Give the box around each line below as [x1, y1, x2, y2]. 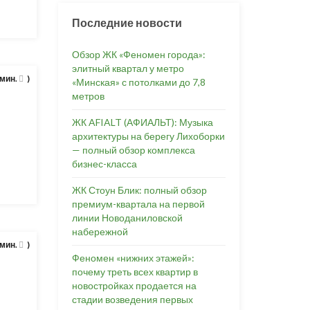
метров [71, 90, 104, 102]
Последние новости [71, 16, 182, 29]
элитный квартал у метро [71, 62, 184, 74]
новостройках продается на [71, 280, 197, 291]
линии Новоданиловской [71, 212, 183, 224]
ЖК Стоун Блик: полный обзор [71, 184, 207, 196]
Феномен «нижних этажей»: [71, 252, 194, 264]
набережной [71, 226, 128, 237]
